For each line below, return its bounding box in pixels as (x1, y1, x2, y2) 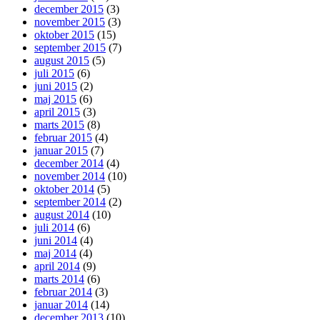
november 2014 (34, 169, 105, 182)
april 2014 (34, 259, 80, 272)
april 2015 (34, 105, 80, 118)
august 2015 (34, 54, 89, 66)
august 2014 (34, 208, 89, 221)
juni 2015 (34, 79, 77, 92)
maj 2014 (34, 246, 76, 259)
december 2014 (34, 156, 104, 169)
